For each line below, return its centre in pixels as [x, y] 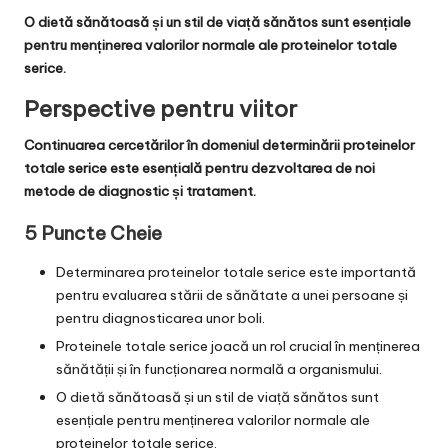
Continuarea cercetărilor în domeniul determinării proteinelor [219, 144]
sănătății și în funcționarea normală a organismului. [219, 368]
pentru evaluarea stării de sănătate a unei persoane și [232, 294]
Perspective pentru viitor [160, 108]
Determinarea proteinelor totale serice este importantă [236, 271]
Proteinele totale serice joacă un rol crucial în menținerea [238, 345]
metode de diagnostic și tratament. [140, 190]
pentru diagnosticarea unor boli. [160, 317]
